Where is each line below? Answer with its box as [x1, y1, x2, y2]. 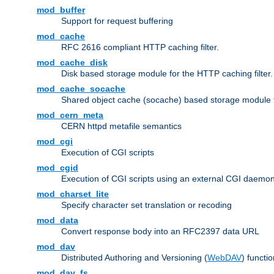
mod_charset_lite [37, 189, 109, 199]
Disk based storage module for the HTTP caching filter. [61, 68, 273, 79]
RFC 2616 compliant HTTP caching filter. [61, 42, 219, 53]
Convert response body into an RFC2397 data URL [61, 226, 259, 237]
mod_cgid [37, 163, 78, 173]
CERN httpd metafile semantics [61, 121, 182, 131]
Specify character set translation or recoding [61, 200, 232, 210]
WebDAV [207, 253, 242, 263]
